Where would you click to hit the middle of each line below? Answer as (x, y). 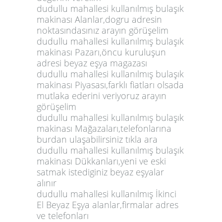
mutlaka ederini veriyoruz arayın (102, 95)
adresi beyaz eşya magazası (92, 63)
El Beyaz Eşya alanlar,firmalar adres (108, 204)
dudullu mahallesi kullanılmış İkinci (107, 194)
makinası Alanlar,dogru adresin (99, 19)
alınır (47, 183)
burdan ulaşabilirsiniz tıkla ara (97, 139)
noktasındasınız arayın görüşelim (103, 30)
